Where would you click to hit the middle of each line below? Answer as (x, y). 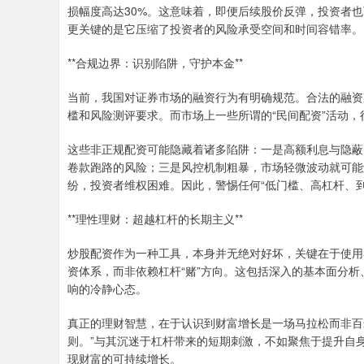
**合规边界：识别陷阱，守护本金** (155, 62)
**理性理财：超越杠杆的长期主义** (155, 218)
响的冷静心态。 (107, 288)
